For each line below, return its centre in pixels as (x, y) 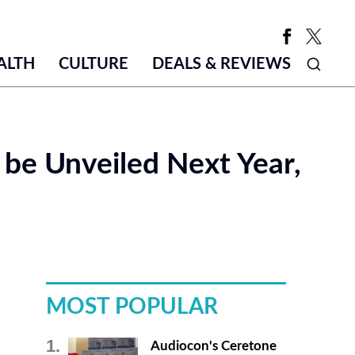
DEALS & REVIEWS (221, 64)
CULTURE (93, 64)
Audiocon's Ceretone (213, 346)
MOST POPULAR (132, 307)
